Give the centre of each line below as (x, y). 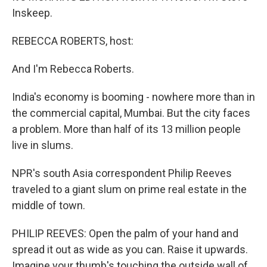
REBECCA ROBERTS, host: (73, 41)
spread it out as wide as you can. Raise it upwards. (130, 249)
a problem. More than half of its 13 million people (126, 129)
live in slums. (43, 145)
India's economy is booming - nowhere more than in (133, 97)
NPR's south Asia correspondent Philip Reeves (122, 173)
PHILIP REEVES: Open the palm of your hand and (125, 233)
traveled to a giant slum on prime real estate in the (129, 189)
